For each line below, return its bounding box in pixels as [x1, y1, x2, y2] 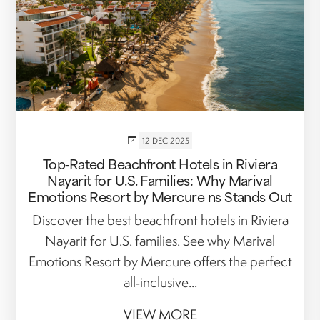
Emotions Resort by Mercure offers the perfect [28, 251, 292, 271]
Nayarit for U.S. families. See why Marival [45, 231, 275, 250]
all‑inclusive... [123, 272, 197, 291]
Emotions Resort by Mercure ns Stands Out [28, 185, 292, 206]
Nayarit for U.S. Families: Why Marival [47, 169, 273, 190]
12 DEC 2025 [142, 134, 189, 146]
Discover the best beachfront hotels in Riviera [31, 210, 289, 229]
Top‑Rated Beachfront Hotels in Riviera [42, 152, 278, 174]
